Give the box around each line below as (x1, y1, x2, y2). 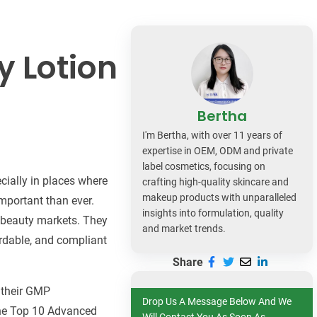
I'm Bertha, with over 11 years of (142, 129, 283, 141)
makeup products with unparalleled (142, 191, 297, 203)
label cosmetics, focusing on (142, 160, 266, 172)
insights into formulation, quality (142, 207, 284, 219)
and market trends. (142, 222, 226, 234)
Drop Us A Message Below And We (142, 295, 292, 307)
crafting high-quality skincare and (142, 175, 289, 188)
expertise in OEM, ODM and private (142, 144, 294, 156)
